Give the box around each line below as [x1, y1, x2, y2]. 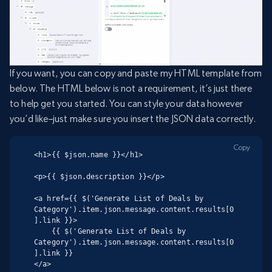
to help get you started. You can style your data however [10, 98, 243, 110]
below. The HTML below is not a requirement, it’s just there [10, 83, 253, 95]
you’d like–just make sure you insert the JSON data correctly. [10, 113, 256, 125]
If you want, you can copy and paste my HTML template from [10, 67, 262, 80]
